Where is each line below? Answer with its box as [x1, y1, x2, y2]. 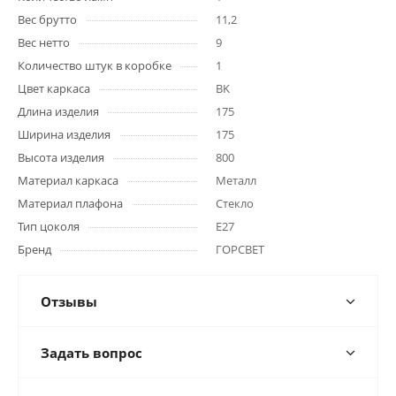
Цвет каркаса [18, 80, 90, 96]
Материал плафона [18, 195, 123, 211]
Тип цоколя [18, 218, 80, 234]
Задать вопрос [41, 344, 142, 362]
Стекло [216, 195, 254, 211]
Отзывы [41, 293, 97, 310]
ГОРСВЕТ [216, 241, 264, 257]
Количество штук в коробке [18, 57, 171, 73]
